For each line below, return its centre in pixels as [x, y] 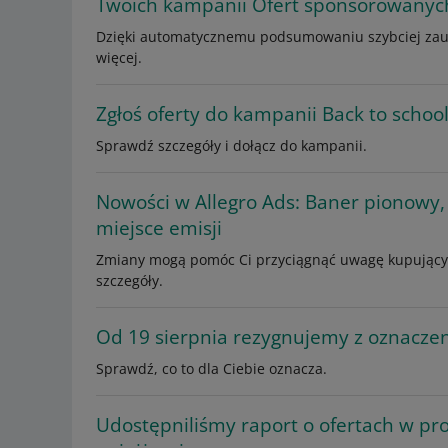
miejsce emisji [159, 228]
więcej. [119, 57]
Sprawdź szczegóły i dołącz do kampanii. [231, 145]
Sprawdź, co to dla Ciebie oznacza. [211, 368]
